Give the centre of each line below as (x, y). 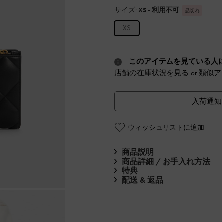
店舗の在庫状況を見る (152, 73)
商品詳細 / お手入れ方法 (166, 161)
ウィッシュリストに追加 (166, 127)
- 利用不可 (164, 10)
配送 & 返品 (142, 180)
